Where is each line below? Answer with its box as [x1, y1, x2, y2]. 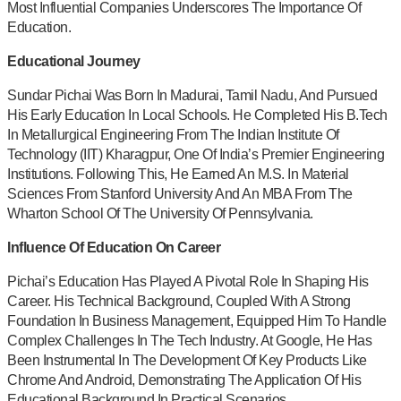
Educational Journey [7, 53, 141, 69]
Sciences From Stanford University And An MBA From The [7, 185, 353, 201]
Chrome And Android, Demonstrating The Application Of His [7, 371, 361, 388]
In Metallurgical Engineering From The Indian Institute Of [7, 126, 339, 142]
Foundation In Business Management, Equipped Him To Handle [7, 312, 387, 328]
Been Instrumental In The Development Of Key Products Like [7, 352, 367, 368]
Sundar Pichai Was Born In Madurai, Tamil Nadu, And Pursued [7, 87, 377, 103]
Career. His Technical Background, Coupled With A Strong [7, 293, 351, 309]
